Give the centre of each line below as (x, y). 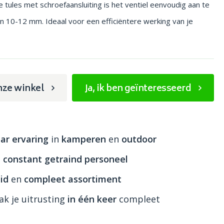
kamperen (84, 139)
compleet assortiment (73, 179)
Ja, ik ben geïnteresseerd (138, 89)
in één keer (92, 199)
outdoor (139, 139)
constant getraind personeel (66, 159)
